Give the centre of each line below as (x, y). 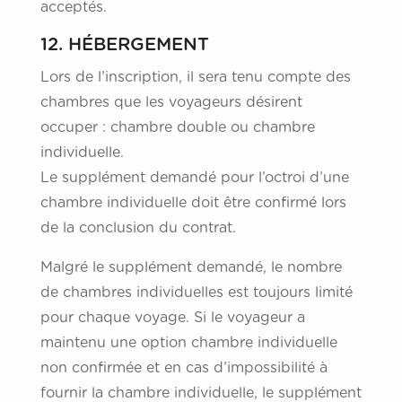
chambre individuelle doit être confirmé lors (193, 203)
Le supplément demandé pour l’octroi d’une (194, 178)
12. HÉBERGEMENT (124, 45)
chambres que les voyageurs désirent (171, 103)
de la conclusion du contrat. (138, 228)
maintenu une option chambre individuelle (188, 343)
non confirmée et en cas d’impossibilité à (184, 368)
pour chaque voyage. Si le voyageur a (172, 318)
